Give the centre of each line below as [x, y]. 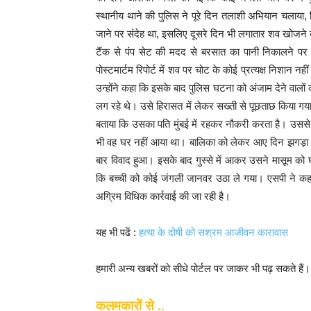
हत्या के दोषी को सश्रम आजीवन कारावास [213, 233]
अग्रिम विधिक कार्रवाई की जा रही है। [163, 196]
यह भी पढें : [117, 233]
